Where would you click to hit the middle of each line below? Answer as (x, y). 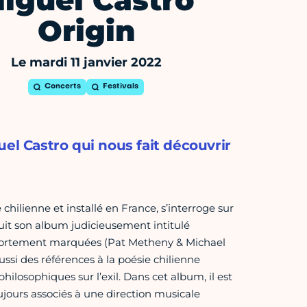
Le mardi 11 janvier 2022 (86, 63)
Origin (86, 31)
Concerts (63, 87)
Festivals (121, 87)
